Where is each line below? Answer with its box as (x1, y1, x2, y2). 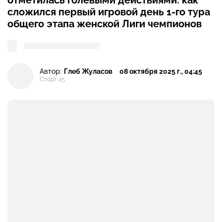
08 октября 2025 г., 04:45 (119, 67, 202, 75)
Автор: (40, 67, 61, 75)
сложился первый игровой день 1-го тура (7, 6, 210, 18)
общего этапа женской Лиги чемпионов (7, 18, 202, 30)
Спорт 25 (40, 76, 65, 83)
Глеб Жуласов (64, 67, 112, 75)
